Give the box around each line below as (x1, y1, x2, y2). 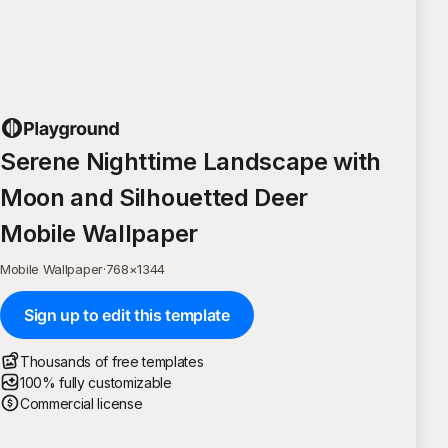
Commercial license (20, 394, 143, 412)
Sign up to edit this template (24, 304, 230, 325)
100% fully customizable (20, 373, 172, 391)
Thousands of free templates (20, 352, 204, 370)
